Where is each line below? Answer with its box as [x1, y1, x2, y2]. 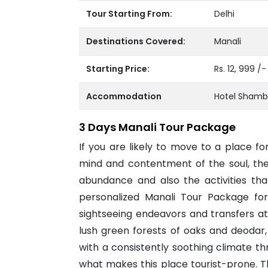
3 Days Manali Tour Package [79, 120, 236, 135]
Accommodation [86, 90, 162, 102]
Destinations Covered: [86, 35, 185, 47]
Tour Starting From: [86, 8, 172, 20]
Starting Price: [86, 63, 150, 75]
